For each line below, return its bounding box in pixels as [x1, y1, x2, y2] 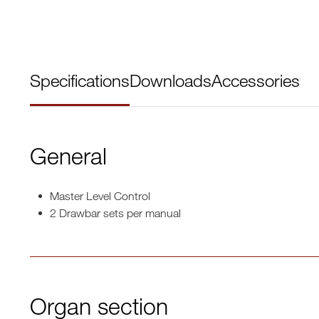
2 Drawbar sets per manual [50, 206, 181, 219]
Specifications [30, 70, 130, 90]
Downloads [130, 70, 211, 90]
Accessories [211, 70, 300, 90]
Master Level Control [50, 189, 150, 202]
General [30, 142, 107, 169]
